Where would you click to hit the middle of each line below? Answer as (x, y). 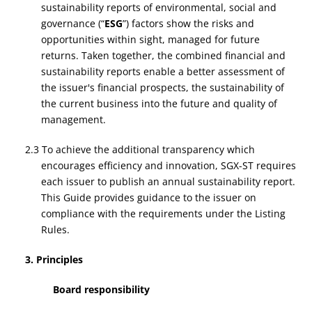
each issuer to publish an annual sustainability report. (168, 181)
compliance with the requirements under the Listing (163, 213)
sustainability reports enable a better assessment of (163, 71)
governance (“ (72, 23)
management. (73, 119)
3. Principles (54, 259)
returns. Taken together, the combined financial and (163, 55)
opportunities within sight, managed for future (150, 39)
